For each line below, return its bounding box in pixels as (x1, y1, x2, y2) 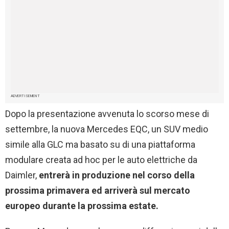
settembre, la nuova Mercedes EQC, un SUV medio (5, 124, 208, 135)
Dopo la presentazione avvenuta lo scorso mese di (5, 108, 209, 120)
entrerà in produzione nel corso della (39, 170, 195, 181)
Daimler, (5, 170, 39, 181)
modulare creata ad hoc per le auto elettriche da (5, 154, 197, 166)
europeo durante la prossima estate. (5, 200, 158, 212)
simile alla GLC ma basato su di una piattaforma (5, 139, 195, 150)
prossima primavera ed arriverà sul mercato (5, 185, 190, 196)
